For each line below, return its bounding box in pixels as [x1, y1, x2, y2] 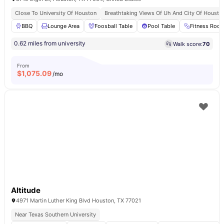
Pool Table [147, 22, 175, 29]
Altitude [11, 185, 40, 195]
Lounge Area [47, 22, 79, 29]
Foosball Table [94, 22, 132, 29]
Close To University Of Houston [15, 9, 96, 16]
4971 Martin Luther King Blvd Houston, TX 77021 [16, 197, 141, 204]
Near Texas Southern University [15, 211, 96, 218]
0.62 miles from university [14, 39, 85, 47]
